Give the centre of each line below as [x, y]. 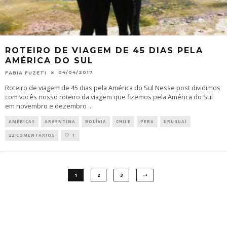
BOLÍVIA [96, 121]
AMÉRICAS [22, 121]
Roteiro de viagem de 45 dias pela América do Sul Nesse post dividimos [113, 88]
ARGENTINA [60, 121]
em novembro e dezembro [47, 106]
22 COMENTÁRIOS [32, 135]
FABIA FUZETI [26, 72]
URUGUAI [175, 121]
